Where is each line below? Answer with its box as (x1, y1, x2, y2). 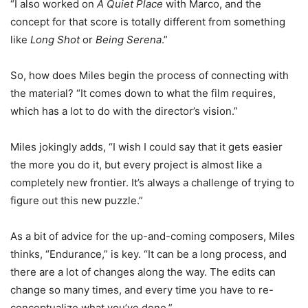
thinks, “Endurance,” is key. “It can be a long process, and (10, 247, 287, 261)
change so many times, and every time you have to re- (10, 283, 274, 297)
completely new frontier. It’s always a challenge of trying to (10, 176, 294, 190)
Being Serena (96, 33, 162, 47)
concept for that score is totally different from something (10, 15, 285, 29)
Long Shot (30, 33, 80, 47)
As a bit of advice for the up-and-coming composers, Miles (10, 230, 295, 243)
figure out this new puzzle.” (10, 194, 143, 208)
